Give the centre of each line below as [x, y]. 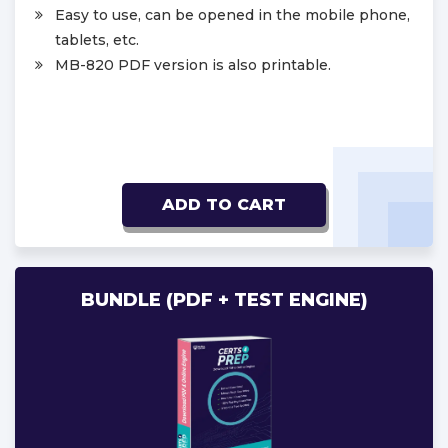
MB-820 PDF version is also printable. [193, 64]
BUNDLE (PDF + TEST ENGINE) [224, 299]
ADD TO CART [224, 204]
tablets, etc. [97, 39]
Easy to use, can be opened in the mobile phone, [232, 14]
